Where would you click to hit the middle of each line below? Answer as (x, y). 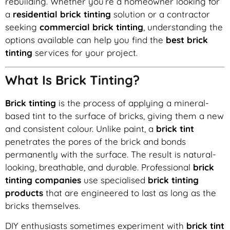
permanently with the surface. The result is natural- (111, 154)
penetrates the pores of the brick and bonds (95, 141)
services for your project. (85, 53)
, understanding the (183, 27)
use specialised (114, 180)
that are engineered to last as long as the (130, 193)
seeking (22, 27)
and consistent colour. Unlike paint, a (81, 128)
